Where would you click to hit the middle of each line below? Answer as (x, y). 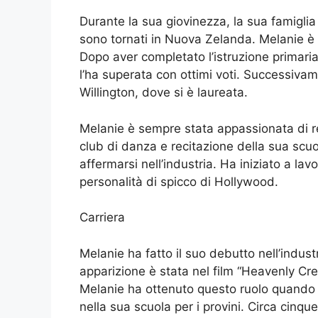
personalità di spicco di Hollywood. (179, 181)
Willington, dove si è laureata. (164, 93)
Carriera (102, 218)
